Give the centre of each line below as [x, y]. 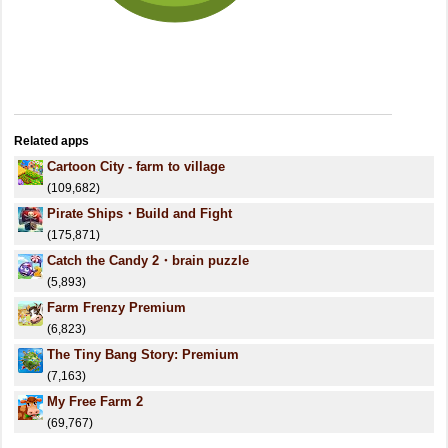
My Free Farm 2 [95, 401]
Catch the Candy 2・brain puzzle [148, 260]
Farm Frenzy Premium [116, 307]
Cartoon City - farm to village [136, 166]
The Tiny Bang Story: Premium [143, 354]
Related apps [51, 141]
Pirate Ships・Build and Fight [139, 213]
